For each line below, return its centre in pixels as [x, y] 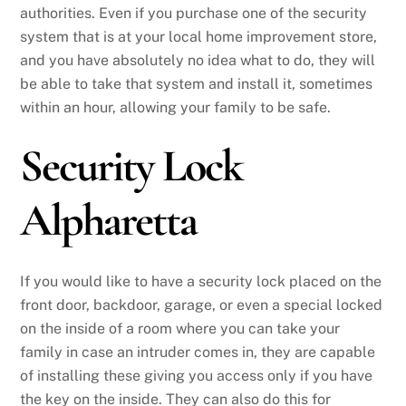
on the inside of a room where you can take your [180, 328]
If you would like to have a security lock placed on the [201, 281]
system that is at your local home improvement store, [199, 37]
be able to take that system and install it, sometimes [197, 84]
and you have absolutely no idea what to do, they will [198, 61]
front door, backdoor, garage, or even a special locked [202, 304]
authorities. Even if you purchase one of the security [194, 14]
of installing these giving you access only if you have [197, 375]
